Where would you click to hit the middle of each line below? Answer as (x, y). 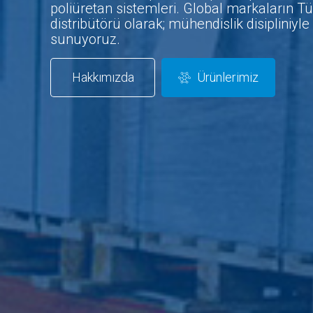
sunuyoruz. (85, 39)
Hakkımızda (103, 78)
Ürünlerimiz (228, 78)
